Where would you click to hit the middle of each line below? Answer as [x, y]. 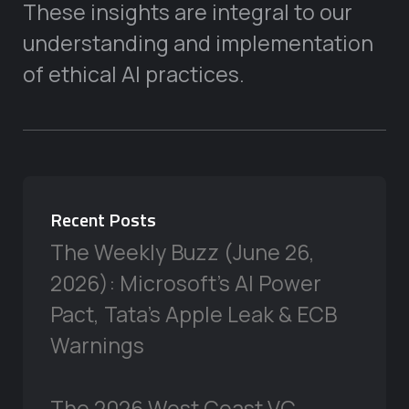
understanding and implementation [198, 42]
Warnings [97, 346]
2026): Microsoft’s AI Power [186, 283]
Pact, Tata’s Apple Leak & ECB [194, 315]
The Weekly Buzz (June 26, [183, 252]
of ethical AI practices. [134, 73]
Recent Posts [103, 220]
